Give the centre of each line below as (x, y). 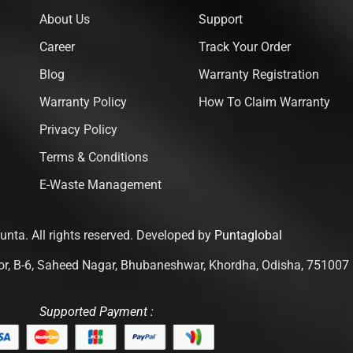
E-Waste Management (101, 185)
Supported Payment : (96, 311)
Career (58, 47)
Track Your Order (244, 47)
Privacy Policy (79, 130)
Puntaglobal (248, 236)
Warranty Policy (84, 102)
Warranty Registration (258, 75)
